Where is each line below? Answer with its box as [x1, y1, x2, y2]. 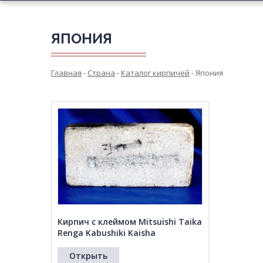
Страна [87, 68, 115, 78]
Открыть [69, 250, 107, 262]
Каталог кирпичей [121, 68, 190, 78]
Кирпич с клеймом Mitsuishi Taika [58, 216, 202, 228]
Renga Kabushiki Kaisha [58, 227, 156, 239]
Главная [51, 68, 82, 78]
